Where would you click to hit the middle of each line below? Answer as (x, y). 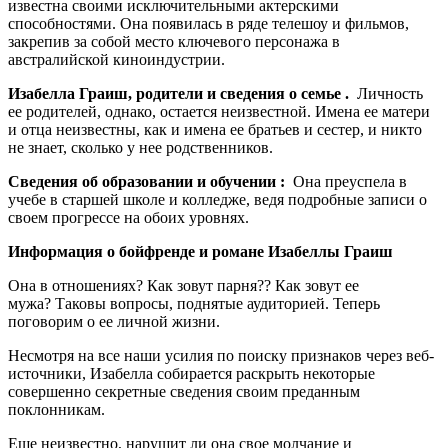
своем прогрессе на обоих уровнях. (128, 218)
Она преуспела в (348, 182)
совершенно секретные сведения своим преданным (184, 392)
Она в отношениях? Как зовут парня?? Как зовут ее (183, 286)
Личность (386, 94)
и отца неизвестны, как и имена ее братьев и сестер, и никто (215, 130)
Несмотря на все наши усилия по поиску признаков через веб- (221, 356)
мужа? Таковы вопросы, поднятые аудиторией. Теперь (194, 304)
